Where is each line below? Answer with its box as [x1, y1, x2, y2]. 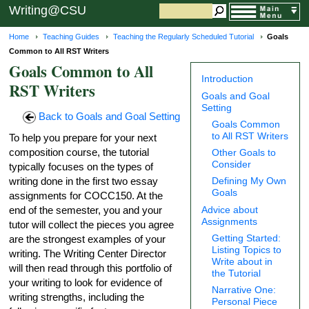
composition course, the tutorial [9, 146, 150, 158]
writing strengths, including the [9, 290, 145, 303]
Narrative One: [212, 284, 277, 296]
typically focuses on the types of [9, 160, 154, 172]
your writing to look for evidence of [9, 276, 163, 288]
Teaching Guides [43, 32, 100, 41]
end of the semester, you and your [9, 203, 163, 216]
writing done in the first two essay [9, 175, 159, 187]
